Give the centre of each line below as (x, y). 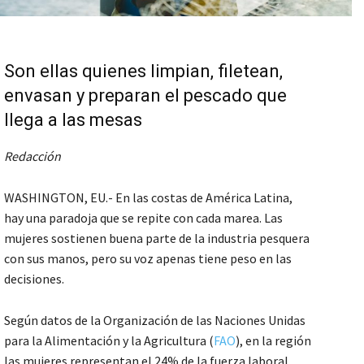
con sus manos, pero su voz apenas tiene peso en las (148, 258)
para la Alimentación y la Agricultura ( (109, 340)
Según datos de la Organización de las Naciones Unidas (155, 320)
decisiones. (35, 278)
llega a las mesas (73, 119)
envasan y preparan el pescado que (145, 95)
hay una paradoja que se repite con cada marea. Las (143, 217)
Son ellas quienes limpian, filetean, (143, 71)
